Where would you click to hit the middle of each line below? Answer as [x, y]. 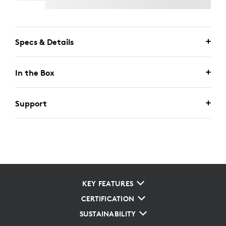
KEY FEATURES [108, 184]
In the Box [35, 73]
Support [31, 103]
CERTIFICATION [108, 199]
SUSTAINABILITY [108, 214]
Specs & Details [44, 42]
